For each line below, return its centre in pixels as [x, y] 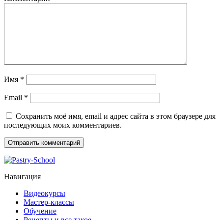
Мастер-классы [49, 202]
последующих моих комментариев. [63, 125]
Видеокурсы [44, 193]
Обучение [40, 211]
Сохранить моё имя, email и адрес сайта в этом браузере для [116, 116]
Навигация [22, 177]
